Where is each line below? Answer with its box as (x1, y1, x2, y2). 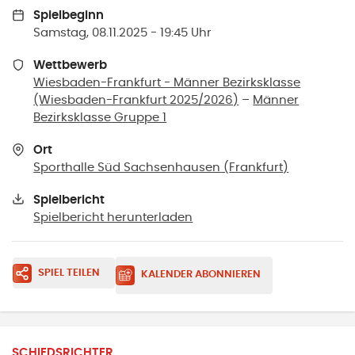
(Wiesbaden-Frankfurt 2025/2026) (33, 94, 239, 106)
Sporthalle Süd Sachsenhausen (33, 161, 221, 174)
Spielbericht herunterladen (33, 211, 193, 223)
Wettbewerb (33, 59, 108, 71)
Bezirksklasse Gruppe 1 (33, 112, 167, 124)
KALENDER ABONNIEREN (140, 269, 261, 281)
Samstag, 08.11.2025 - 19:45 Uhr (33, 27, 212, 40)
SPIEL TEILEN (37, 267, 100, 278)
